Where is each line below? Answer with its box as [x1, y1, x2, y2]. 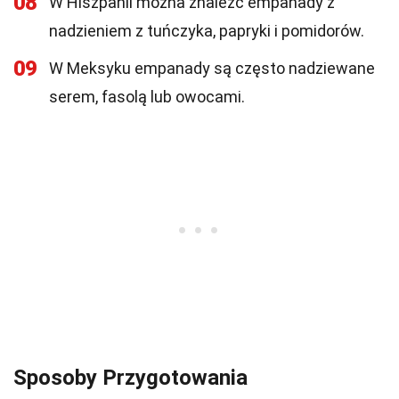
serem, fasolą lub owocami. [49, 87, 245, 106]
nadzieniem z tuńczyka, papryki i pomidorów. [49, 21, 364, 40]
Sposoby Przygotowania [13, 365, 248, 390]
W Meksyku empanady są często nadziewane [49, 59, 375, 77]
